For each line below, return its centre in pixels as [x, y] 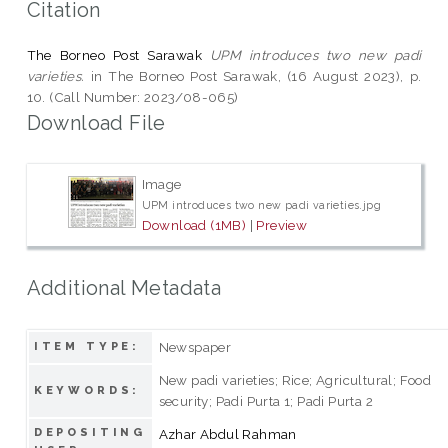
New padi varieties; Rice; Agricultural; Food [295, 379]
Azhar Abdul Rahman [227, 433]
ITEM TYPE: [87, 346]
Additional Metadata [124, 287]
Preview [282, 225]
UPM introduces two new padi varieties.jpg [261, 205]
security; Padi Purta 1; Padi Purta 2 [266, 400]
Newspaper [195, 346]
